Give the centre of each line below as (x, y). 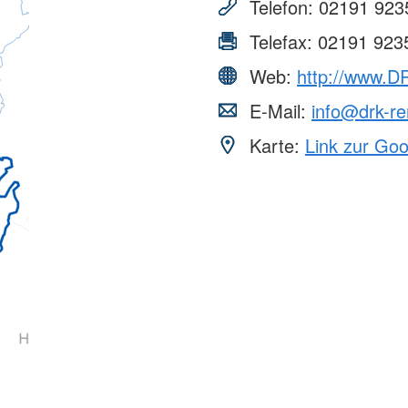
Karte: (275, 146)
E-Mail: (278, 111)
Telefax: (281, 42)
